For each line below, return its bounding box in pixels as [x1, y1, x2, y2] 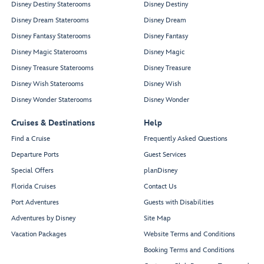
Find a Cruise [11, 134, 50, 144]
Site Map [144, 214, 171, 223]
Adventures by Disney [11, 214, 75, 223]
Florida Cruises [11, 182, 56, 192]
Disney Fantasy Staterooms [11, 32, 91, 41]
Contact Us [144, 182, 177, 192]
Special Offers [11, 166, 54, 176]
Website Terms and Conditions [144, 230, 235, 239]
